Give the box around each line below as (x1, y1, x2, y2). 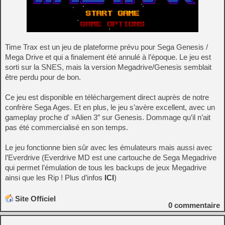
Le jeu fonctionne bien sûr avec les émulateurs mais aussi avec (5, 143, 212, 152)
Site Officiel (15, 194, 56, 203)
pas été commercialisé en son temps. (5, 123, 128, 132)
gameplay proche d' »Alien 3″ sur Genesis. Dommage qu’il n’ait (5, 113, 210, 122)
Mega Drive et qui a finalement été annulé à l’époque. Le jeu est (5, 52, 211, 61)
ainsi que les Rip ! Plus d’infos (5, 173, 104, 182)
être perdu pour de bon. (5, 72, 81, 81)
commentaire (172, 200, 220, 209)
